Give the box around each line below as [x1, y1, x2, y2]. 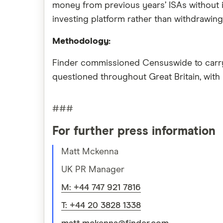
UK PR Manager [61, 165, 124, 174]
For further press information [52, 125, 216, 137]
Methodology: [52, 37, 111, 46]
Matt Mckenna [61, 147, 118, 156]
